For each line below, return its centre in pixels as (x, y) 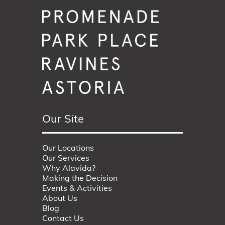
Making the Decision (80, 179)
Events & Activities (77, 189)
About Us (60, 199)
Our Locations (68, 149)
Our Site (63, 120)
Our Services (66, 159)
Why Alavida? (69, 169)
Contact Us (63, 219)
